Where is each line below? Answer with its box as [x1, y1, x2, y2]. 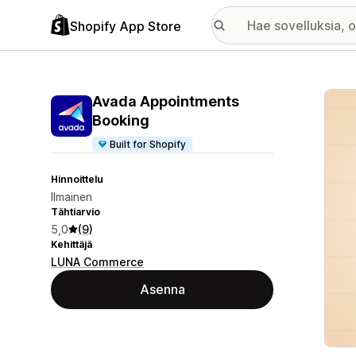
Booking [92, 112, 149, 129]
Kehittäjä [51, 238, 92, 250]
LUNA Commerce [51, 255, 144, 269]
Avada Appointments [92, 93, 239, 110]
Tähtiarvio [51, 206, 100, 218]
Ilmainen [51, 190, 92, 203]
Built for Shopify [110, 138, 187, 150]
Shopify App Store [70, 17, 181, 34]
